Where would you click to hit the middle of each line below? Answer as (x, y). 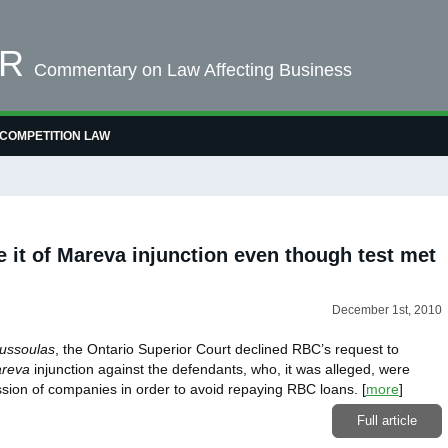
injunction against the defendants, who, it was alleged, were (219, 369)
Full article (386, 420)
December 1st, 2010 (386, 310)
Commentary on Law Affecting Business (192, 70)
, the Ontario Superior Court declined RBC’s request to (226, 349)
